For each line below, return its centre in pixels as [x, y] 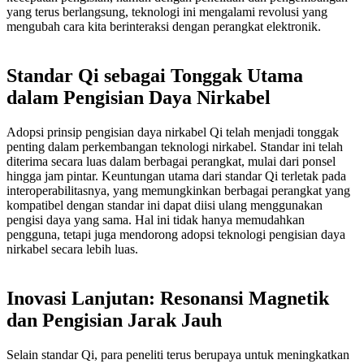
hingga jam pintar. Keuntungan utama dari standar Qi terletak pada [176, 176]
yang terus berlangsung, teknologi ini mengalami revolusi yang [167, 12]
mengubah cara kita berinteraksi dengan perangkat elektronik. [164, 27]
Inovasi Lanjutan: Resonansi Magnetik [168, 298]
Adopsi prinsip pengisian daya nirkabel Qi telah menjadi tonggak [173, 132]
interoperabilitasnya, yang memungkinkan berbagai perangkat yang [178, 191]
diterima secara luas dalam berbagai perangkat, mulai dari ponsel [171, 162]
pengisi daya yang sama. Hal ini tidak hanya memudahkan [156, 220]
